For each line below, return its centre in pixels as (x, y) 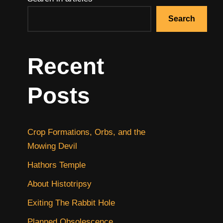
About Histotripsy (59, 184)
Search (182, 19)
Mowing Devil (52, 146)
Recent (66, 66)
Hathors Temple (56, 165)
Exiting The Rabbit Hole (71, 203)
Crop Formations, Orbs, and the (86, 132)
